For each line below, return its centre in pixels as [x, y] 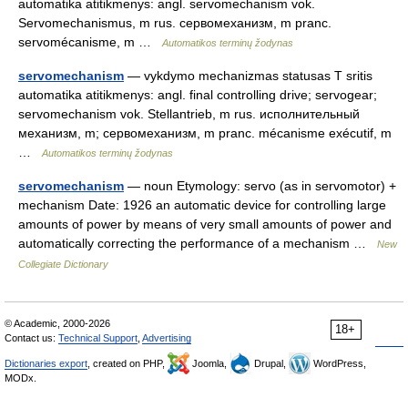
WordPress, [338, 363]
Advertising [167, 338]
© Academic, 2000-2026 [57, 323]
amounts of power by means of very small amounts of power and [205, 224]
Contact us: [31, 338]
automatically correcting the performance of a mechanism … [198, 243]
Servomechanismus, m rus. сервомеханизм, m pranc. [175, 23]
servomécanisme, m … [90, 42]
